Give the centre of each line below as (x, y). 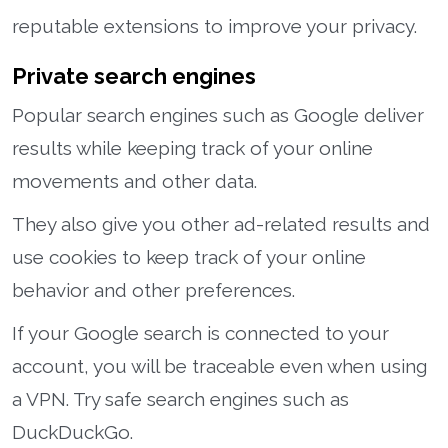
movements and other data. (134, 180)
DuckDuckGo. (72, 431)
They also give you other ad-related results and (221, 223)
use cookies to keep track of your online (189, 256)
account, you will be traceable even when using (219, 365)
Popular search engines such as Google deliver (218, 114)
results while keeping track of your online (192, 147)
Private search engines (134, 75)
